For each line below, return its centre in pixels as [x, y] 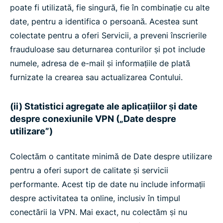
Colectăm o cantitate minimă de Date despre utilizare [111, 156]
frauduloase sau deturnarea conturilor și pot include [108, 49]
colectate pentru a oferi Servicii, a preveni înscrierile [108, 35]
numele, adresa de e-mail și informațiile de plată [100, 63]
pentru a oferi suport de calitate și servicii [89, 170]
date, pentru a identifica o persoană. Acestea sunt [104, 21]
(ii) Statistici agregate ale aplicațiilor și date [104, 106]
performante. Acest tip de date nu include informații [108, 184]
